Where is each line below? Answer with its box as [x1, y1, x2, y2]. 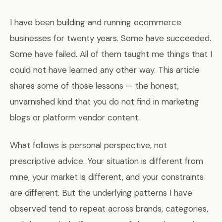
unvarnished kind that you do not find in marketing [10, 96, 199, 108]
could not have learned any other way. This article [10, 64, 200, 76]
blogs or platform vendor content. [10, 112, 140, 123]
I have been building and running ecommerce [10, 17, 181, 28]
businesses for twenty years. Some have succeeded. [10, 33, 211, 44]
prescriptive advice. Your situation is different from [10, 156, 203, 167]
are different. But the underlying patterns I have [10, 187, 192, 199]
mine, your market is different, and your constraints [10, 171, 204, 183]
